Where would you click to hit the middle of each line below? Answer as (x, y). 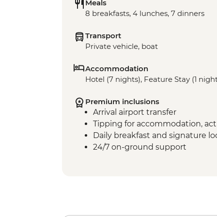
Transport (103, 36)
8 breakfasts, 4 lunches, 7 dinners (145, 14)
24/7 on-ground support (140, 147)
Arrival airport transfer (135, 112)
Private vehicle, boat (122, 46)
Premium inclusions (122, 102)
